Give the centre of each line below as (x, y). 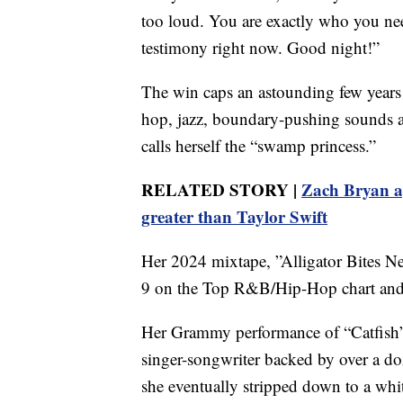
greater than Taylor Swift (234, 216)
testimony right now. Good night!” (260, 47)
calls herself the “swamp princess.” (259, 145)
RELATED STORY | (221, 189)
